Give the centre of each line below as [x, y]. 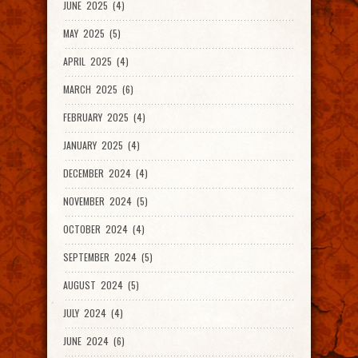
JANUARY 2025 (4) [101, 145]
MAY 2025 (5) [92, 33]
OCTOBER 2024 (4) [104, 229]
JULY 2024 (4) [93, 313]
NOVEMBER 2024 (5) [105, 201]
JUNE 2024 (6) [94, 341]
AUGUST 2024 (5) [101, 285]
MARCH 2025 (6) [98, 89]
